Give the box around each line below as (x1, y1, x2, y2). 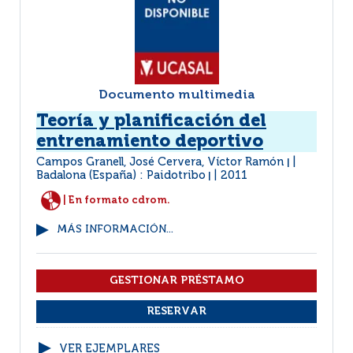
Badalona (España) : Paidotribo (36, 170, 206, 181)
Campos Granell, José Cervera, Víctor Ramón (36, 157, 287, 168)
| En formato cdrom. (61, 195, 170, 206)
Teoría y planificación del (36, 113, 266, 130)
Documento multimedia (98, 89, 255, 102)
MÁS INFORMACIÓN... (57, 225, 173, 235)
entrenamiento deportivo (36, 133, 263, 150)
